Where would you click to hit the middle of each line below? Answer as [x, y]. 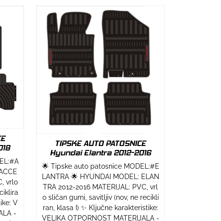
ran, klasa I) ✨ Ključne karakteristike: [100, 207]
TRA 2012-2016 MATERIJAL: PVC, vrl [100, 187]
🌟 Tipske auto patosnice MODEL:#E [100, 166]
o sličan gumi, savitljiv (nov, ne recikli [100, 197]
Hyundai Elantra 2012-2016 [100, 152]
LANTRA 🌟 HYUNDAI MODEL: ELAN [100, 176]
